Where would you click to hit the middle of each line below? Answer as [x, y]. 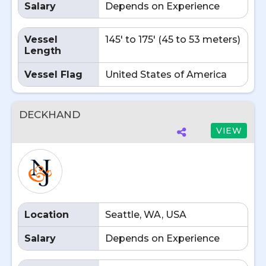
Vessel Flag [53, 75]
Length [43, 51]
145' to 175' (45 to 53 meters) [173, 39]
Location [47, 215]
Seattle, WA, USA [146, 215]
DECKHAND [50, 115]
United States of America [166, 75]
